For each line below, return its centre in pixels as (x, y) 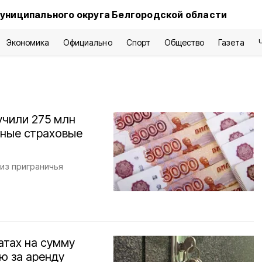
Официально (88, 42)
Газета (231, 42)
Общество (184, 42)
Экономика (28, 42)
